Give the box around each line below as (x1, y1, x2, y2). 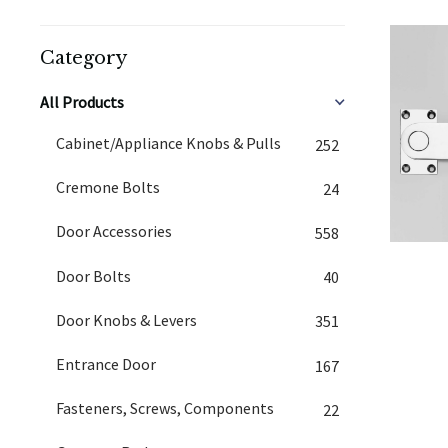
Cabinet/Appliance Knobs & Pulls (56, 133, 281, 153)
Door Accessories (56, 221, 172, 242)
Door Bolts (56, 265, 131, 286)
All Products (40, 92, 124, 112)
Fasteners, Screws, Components (56, 398, 274, 419)
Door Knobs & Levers (56, 309, 197, 330)
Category (40, 47, 127, 69)
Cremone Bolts (56, 177, 160, 198)
